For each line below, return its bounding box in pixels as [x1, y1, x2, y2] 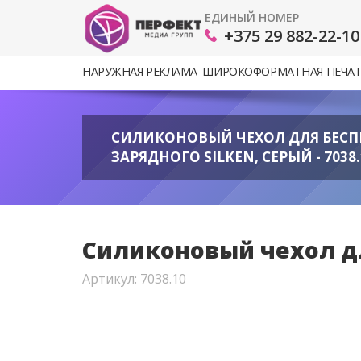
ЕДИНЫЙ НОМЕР [205, 9, 299, 25]
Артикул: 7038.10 [82, 270, 186, 288]
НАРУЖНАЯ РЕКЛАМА [82, 64, 198, 79]
